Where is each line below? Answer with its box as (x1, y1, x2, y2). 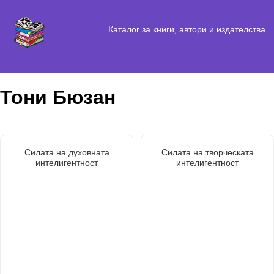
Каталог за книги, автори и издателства (108, 24, 265, 34)
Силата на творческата (161, 147, 254, 157)
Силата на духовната (24, 147, 109, 157)
